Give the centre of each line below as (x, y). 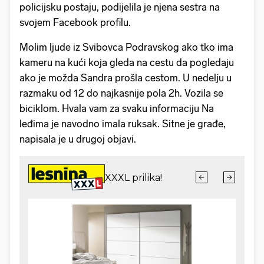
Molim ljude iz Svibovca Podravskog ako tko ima (126, 47)
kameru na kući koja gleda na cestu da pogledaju (127, 63)
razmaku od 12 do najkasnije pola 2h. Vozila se (121, 93)
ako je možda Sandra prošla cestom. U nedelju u (126, 78)
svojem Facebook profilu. (75, 23)
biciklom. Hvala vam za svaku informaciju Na (117, 109)
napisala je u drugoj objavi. (78, 139)
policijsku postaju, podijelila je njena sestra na (120, 7)
